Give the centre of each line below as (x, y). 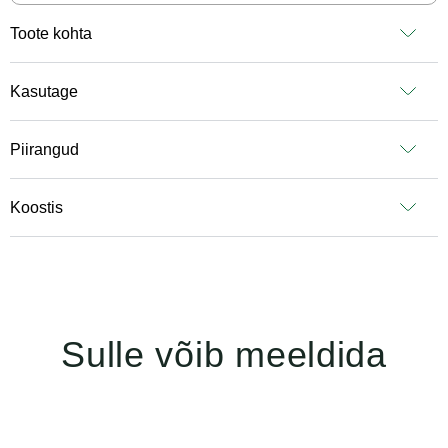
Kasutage (44, 92)
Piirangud (44, 150)
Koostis (36, 208)
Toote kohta (51, 34)
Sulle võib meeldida (224, 355)
